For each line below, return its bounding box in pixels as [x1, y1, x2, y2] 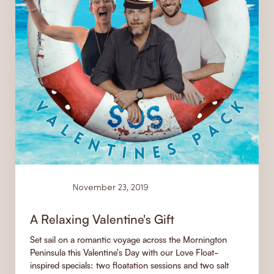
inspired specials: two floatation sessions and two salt [30, 260, 229, 271]
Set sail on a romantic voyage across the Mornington [30, 234, 227, 245]
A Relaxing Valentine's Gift [30, 212, 174, 227]
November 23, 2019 [73, 184, 149, 193]
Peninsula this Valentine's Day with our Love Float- [30, 247, 219, 258]
